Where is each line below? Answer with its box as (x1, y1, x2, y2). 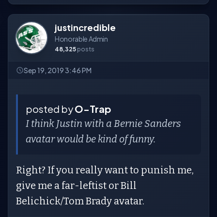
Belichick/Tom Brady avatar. (16, 195, 144, 207)
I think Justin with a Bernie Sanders (26, 118, 181, 129)
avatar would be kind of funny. (26, 133, 155, 145)
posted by (26, 103, 75, 115)
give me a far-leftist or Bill (16, 180, 137, 191)
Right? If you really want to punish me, (16, 164, 194, 176)
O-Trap (75, 103, 111, 115)
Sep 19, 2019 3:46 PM (24, 66, 92, 75)
